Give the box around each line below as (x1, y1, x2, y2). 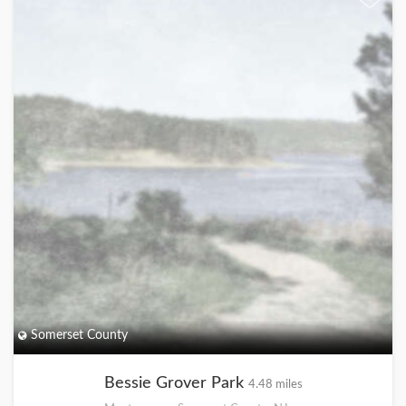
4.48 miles (247, 379, 303, 390)
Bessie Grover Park (103, 375, 248, 391)
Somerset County (27, 329, 128, 342)
